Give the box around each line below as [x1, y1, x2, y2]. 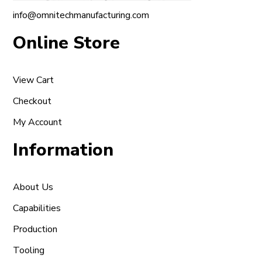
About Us [13, 180, 54, 194]
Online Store [13, 30, 120, 55]
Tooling [13, 243, 45, 257]
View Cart [13, 73, 54, 87]
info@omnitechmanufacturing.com [13, 8, 150, 22]
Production [13, 222, 58, 236]
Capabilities [13, 201, 61, 215]
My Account [13, 115, 63, 129]
